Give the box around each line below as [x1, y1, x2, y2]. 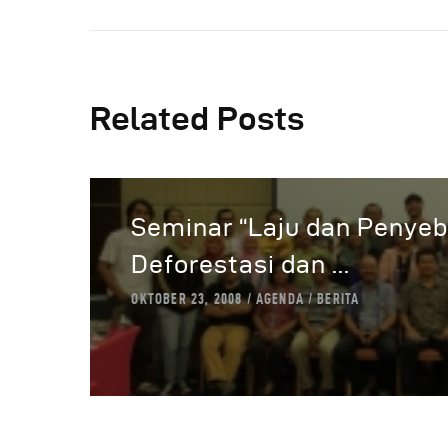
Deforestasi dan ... [131, 251, 351, 279]
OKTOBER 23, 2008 [131, 291, 243, 308]
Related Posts [90, 99, 304, 136]
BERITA [317, 291, 360, 308]
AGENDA [255, 291, 304, 308]
